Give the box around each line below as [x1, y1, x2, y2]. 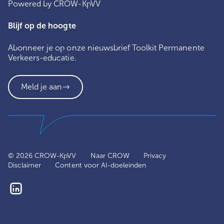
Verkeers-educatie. [8, 52, 76, 62]
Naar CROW [90, 151, 129, 160]
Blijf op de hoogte [8, 20, 76, 30]
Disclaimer [8, 160, 41, 169]
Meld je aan [21, 81, 62, 91]
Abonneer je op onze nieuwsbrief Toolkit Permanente [8, 42, 204, 52]
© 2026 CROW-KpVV [8, 151, 76, 160]
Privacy [143, 151, 166, 160]
